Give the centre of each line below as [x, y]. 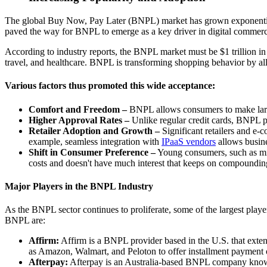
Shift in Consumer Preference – [92, 152]
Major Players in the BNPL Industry [79, 186]
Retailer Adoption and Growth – [94, 131]
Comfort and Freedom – [78, 109]
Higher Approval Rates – [79, 120]
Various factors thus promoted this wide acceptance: [110, 86]
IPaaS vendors [189, 141]
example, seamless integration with [95, 141]
